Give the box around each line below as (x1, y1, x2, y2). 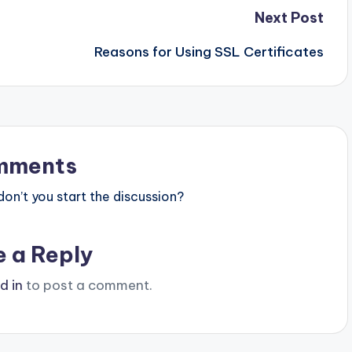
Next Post (254, 8, 324, 27)
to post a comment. (22, 276, 152, 294)
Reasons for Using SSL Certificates (93, 42, 324, 60)
